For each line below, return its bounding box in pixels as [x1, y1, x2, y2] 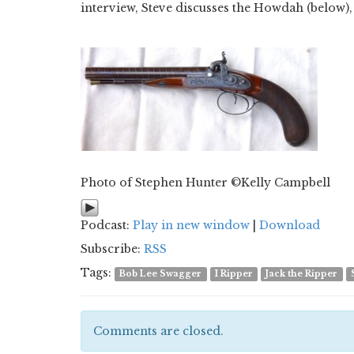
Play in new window [133, 218, 250, 232]
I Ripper [214, 269, 253, 279]
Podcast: [81, 218, 133, 232]
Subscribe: [81, 242, 144, 256]
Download [259, 218, 320, 232]
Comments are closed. [93, 324, 224, 338]
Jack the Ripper [265, 269, 338, 279]
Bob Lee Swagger [119, 269, 202, 279]
